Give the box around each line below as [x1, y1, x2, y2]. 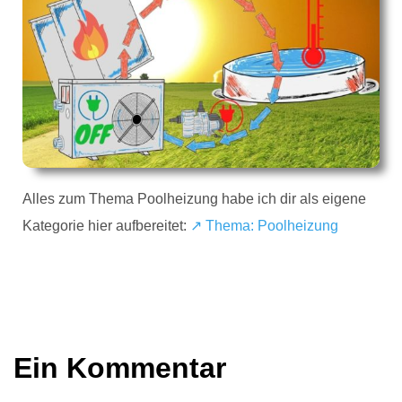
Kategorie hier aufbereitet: [22, 218, 190, 234]
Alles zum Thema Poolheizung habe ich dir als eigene [22, 191, 366, 207]
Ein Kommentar [13, 351, 226, 384]
